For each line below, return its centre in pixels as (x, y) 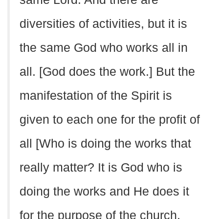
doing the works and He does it (104, 191)
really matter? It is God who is (101, 167)
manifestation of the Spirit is (96, 96)
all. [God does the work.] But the (107, 72)
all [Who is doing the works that (105, 143)
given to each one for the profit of (110, 120)
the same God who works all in (104, 48)
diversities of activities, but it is (103, 24)
